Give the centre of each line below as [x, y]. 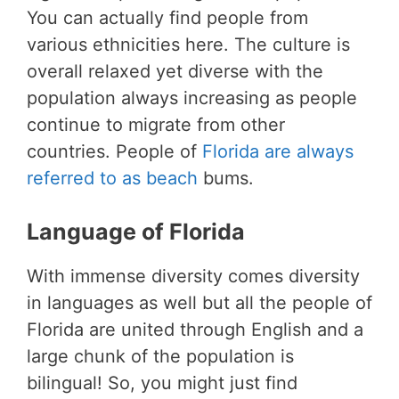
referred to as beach [112, 178]
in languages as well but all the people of [199, 302]
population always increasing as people [192, 98]
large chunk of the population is [160, 356]
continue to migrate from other [156, 124]
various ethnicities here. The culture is [188, 44]
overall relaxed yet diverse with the [175, 71]
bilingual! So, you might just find [162, 383]
